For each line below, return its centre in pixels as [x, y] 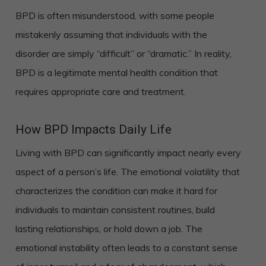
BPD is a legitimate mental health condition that [116, 72]
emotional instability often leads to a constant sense [126, 248]
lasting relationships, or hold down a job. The [109, 229]
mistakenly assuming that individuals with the [111, 34]
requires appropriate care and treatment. [100, 91]
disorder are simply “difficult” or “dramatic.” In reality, [123, 53]
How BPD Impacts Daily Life [93, 129]
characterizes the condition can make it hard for [116, 191]
